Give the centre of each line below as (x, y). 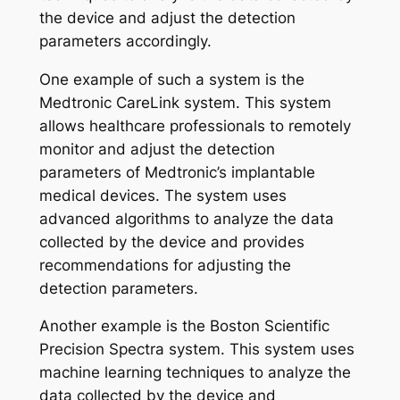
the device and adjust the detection (167, 17)
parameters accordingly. (125, 41)
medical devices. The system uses (162, 195)
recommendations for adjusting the (165, 265)
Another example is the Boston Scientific (184, 326)
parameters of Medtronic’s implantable (177, 172)
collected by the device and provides (171, 242)
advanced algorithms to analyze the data (186, 218)
